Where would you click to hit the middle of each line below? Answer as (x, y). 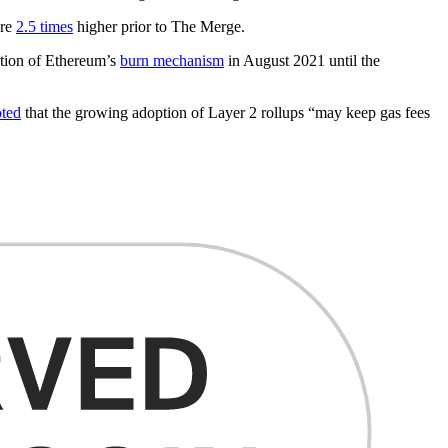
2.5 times (44, 26)
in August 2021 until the (302, 60)
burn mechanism (172, 60)
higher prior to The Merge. (159, 26)
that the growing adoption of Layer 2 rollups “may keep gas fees (225, 112)
